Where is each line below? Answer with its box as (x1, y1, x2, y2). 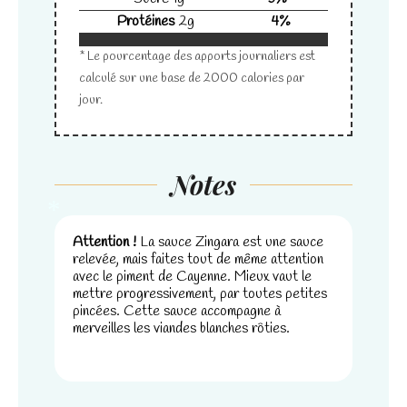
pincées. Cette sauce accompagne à (73, 301, 281, 321)
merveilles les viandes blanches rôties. (73, 318, 290, 338)
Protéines (117, 11, 175, 31)
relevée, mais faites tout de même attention (73, 249, 323, 269)
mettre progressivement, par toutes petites (73, 283, 327, 303)
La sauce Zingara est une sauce (136, 232, 323, 252)
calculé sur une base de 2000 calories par (79, 69, 304, 87)
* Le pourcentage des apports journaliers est (79, 47, 315, 65)
